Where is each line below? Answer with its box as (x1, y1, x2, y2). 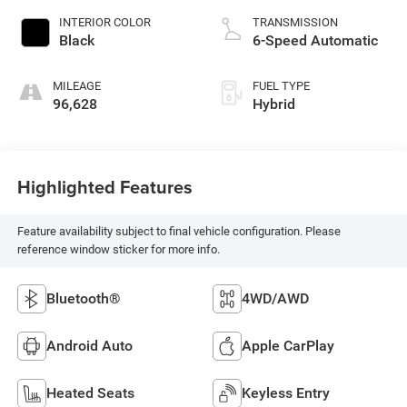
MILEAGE (52, 78, 101, 93)
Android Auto (45, 336, 133, 354)
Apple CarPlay (242, 336, 334, 354)
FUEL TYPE (253, 78, 310, 93)
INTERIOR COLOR (58, 15, 151, 29)
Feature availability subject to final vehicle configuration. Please (16, 224, 341, 239)
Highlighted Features (16, 174, 193, 201)
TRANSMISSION (253, 15, 338, 29)
